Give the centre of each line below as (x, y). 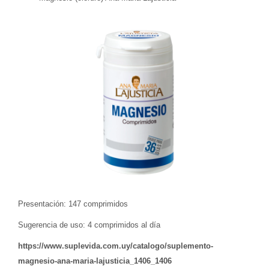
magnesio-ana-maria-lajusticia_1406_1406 (95, 261)
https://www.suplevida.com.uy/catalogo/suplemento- (116, 246)
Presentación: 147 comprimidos (73, 204)
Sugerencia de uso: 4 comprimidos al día (89, 225)
